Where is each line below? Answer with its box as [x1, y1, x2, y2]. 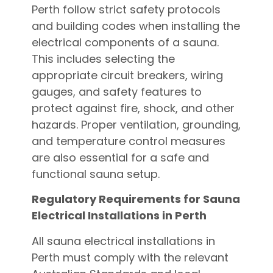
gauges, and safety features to [31, 83, 202, 99]
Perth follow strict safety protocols [31, 1, 221, 17]
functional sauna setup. [31, 166, 160, 182]
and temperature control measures [31, 133, 225, 149]
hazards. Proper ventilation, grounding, [31, 116, 241, 132]
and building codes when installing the [31, 18, 240, 34]
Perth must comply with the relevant [31, 249, 229, 265]
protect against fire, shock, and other [31, 100, 235, 116]
